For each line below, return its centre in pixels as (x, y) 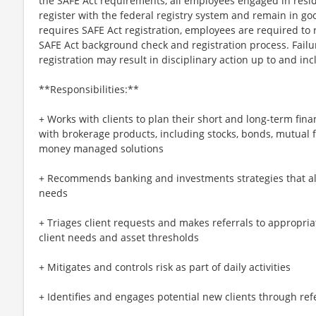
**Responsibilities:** (89, 89)
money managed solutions (101, 148)
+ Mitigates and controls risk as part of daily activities (165, 267)
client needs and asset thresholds (119, 237)
